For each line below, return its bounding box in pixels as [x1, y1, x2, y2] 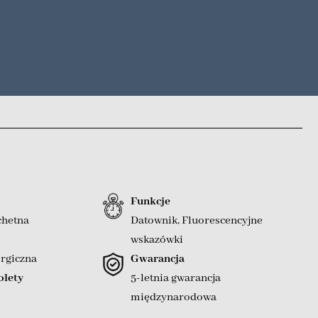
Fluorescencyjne [181, 213, 263, 228]
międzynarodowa [130, 290, 216, 305]
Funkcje [130, 194, 170, 209]
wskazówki [130, 232, 183, 247]
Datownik [130, 213, 177, 228]
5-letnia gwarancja [130, 270, 221, 285]
